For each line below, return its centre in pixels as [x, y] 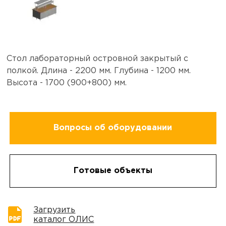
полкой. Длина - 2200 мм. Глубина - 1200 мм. [99, 71]
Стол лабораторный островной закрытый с [98, 59]
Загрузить [54, 210]
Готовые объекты [113, 171]
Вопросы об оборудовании [113, 128]
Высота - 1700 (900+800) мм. [67, 83]
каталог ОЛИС [64, 219]
